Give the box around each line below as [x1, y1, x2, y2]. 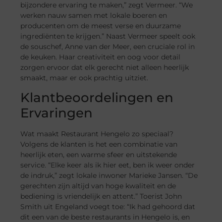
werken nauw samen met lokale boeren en [20, 10, 167, 20]
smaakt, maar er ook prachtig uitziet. [20, 73, 149, 82]
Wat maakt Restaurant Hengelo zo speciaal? [20, 129, 174, 139]
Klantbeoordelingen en [20, 90, 174, 106]
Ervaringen [20, 105, 93, 121]
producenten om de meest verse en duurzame [20, 21, 181, 30]
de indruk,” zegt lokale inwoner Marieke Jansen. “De [20, 171, 198, 180]
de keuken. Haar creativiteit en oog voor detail [20, 52, 181, 61]
